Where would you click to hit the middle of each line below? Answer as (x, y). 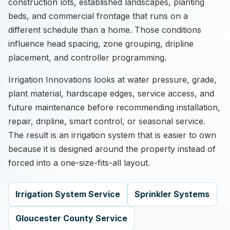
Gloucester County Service (71, 218)
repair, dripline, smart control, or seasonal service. (107, 121)
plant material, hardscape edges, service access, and (111, 93)
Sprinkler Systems (172, 194)
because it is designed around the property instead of (112, 149)
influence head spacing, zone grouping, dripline (101, 44)
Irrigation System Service (68, 194)
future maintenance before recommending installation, (114, 107)
